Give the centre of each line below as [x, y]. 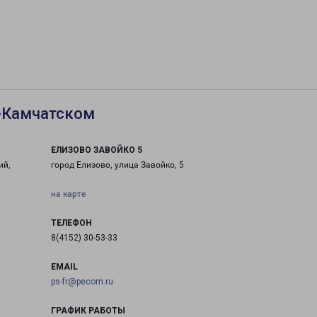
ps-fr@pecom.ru [82, 282]
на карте [68, 194]
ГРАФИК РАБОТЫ [88, 311]
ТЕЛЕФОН [71, 223]
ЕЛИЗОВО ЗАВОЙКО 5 [96, 150]
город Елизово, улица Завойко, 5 [117, 165]
